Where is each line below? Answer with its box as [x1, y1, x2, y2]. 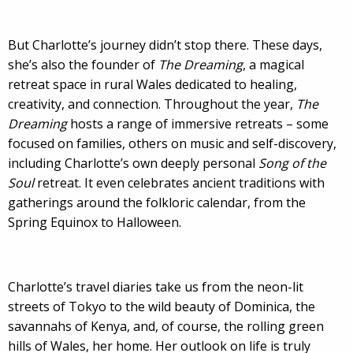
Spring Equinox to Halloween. [8, 214, 181, 232]
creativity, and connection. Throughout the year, [8, 95, 296, 113]
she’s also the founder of [8, 56, 158, 74]
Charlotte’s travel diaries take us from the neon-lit [8, 278, 303, 296]
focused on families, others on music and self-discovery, [8, 135, 336, 153]
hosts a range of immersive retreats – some [67, 115, 329, 133]
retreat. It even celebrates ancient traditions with [34, 174, 325, 192]
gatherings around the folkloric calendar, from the [8, 194, 306, 212]
